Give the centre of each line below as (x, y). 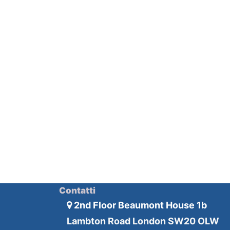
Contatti (78, 190)
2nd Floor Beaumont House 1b (142, 205)
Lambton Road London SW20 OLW (143, 221)
